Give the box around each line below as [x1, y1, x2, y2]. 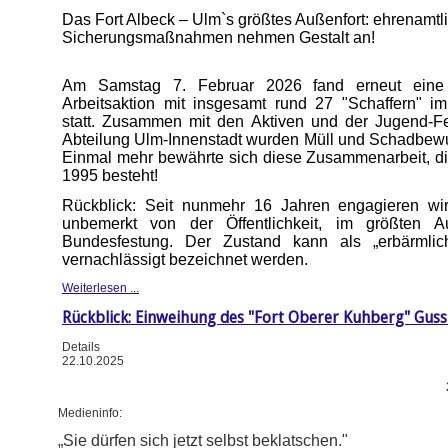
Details [62, 339, 100, 354]
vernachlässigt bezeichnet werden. [62, 250, 308, 268]
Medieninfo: [58, 405, 122, 420]
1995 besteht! [62, 166, 158, 184]
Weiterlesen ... [62, 280, 139, 295]
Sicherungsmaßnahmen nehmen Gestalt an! [62, 28, 375, 46]
